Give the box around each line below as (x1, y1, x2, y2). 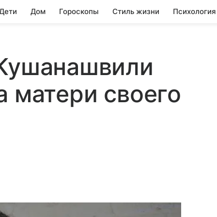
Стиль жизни (112, 7, 159, 16)
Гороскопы (59, 7, 99, 16)
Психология (173, 7, 216, 16)
